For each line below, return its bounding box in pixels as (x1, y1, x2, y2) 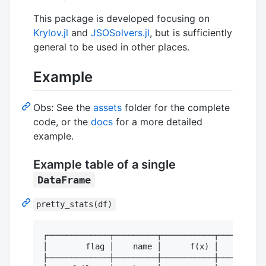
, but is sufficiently (150, 26, 232, 39)
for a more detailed (113, 115, 202, 128)
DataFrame (37, 173, 91, 186)
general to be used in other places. (33, 40, 189, 53)
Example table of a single (33, 157, 176, 172)
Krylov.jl (33, 26, 68, 39)
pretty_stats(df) (36, 199, 113, 209)
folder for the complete (122, 101, 230, 113)
